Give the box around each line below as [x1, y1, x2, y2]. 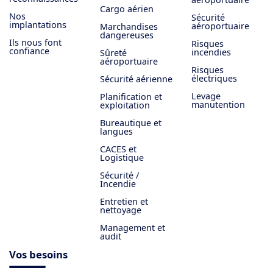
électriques [191, 72, 237, 84]
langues [100, 125, 133, 137]
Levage [191, 90, 221, 102]
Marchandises [100, 20, 158, 32]
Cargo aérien [100, 2, 154, 15]
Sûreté [100, 46, 127, 58]
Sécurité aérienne [100, 73, 173, 85]
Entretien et [100, 195, 149, 207]
